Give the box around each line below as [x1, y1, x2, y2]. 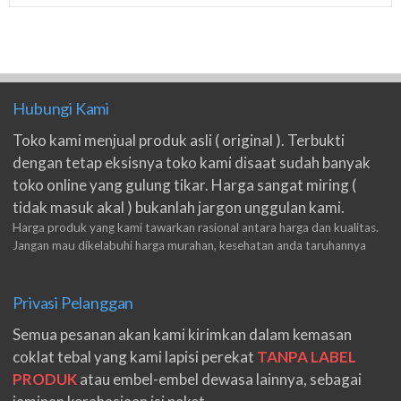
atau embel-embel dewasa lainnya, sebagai [80, 369, 363, 388]
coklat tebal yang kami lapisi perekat [13, 346, 258, 366]
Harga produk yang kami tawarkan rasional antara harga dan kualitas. [13, 219, 380, 235]
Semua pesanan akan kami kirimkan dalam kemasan [13, 324, 353, 344]
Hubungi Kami [13, 98, 110, 118]
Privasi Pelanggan [13, 292, 134, 312]
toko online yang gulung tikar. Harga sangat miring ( [13, 175, 357, 194]
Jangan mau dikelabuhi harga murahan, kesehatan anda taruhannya [13, 237, 367, 252]
